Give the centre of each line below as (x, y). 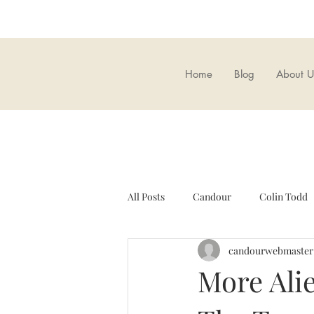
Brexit (282, 252)
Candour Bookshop (198, 252)
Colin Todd (284, 196)
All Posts (146, 196)
